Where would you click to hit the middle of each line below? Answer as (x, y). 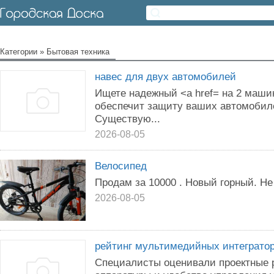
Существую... (128, 119)
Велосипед (121, 166)
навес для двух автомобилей (165, 76)
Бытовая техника (78, 52)
